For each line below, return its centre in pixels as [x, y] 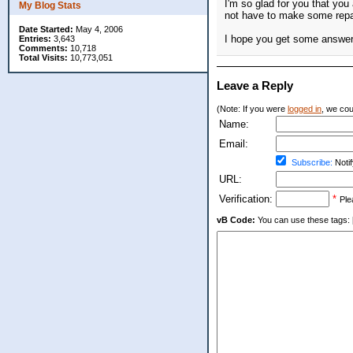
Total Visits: [43, 58]
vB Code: [236, 220]
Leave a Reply [255, 86]
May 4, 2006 [98, 29]
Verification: [246, 199]
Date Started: [46, 29]
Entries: [35, 39]
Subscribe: [312, 163]
